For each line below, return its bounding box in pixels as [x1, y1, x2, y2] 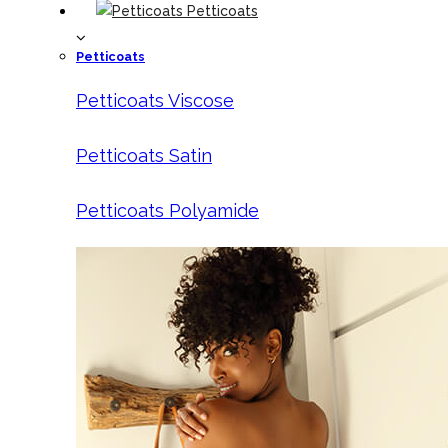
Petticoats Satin [76, 145, 212, 166]
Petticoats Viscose [76, 90, 234, 111]
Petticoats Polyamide [76, 200, 259, 221]
